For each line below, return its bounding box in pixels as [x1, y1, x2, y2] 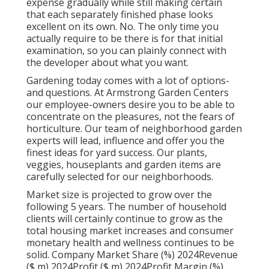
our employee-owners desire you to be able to [26, 98, 235, 112]
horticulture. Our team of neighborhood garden [26, 122, 242, 136]
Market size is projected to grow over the [26, 188, 212, 202]
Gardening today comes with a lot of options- [26, 74, 229, 88]
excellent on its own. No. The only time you [26, 20, 219, 34]
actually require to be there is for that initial [26, 32, 223, 46]
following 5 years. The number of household [26, 200, 226, 214]
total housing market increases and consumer [26, 224, 234, 238]
